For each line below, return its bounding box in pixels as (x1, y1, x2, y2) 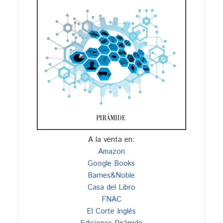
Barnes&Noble (88, 170, 135, 181)
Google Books (88, 158, 135, 169)
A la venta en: (88, 134, 135, 145)
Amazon (98, 146, 125, 157)
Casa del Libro (87, 182, 135, 193)
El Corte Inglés (87, 206, 136, 217)
